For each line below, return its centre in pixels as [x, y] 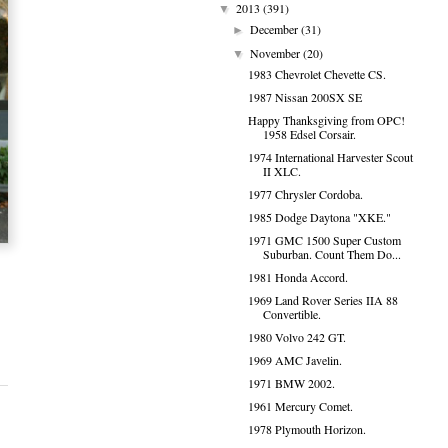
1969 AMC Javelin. [294, 360]
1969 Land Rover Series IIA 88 [322, 300]
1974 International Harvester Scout [330, 157]
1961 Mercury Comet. [300, 406]
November [277, 53]
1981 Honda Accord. [297, 277]
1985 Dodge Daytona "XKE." [319, 217]
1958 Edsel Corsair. [309, 134]
